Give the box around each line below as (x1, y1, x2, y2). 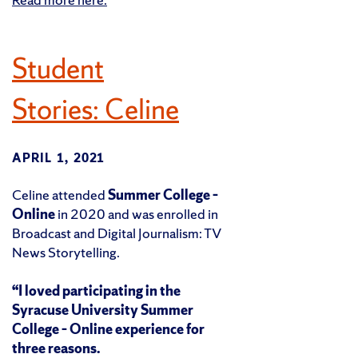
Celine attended (12, 185, 108, 205)
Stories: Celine (12, 91, 179, 129)
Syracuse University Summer (12, 300, 193, 320)
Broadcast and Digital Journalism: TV (12, 224, 221, 243)
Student (12, 50, 104, 88)
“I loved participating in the (12, 281, 181, 300)
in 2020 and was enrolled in (55, 205, 218, 224)
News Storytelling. (12, 243, 120, 262)
